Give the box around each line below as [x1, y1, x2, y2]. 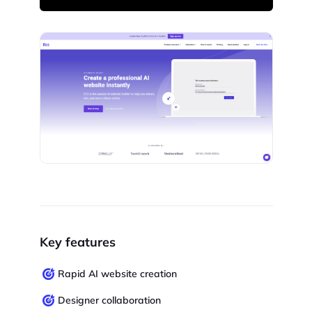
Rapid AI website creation [57, 267, 177, 281]
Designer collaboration [57, 294, 161, 307]
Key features [39, 234, 116, 251]
